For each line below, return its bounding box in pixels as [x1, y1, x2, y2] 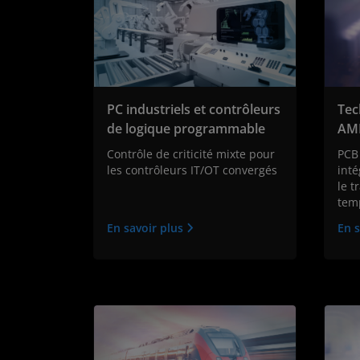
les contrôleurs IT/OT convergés [107, 162, 277, 178]
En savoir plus [107, 220, 186, 236]
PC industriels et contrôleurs [107, 100, 280, 119]
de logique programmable [107, 120, 265, 138]
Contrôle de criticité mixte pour [107, 146, 275, 162]
